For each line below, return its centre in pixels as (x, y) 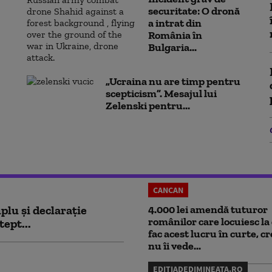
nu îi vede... (175, 246)
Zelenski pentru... (148, 106)
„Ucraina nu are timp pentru (173, 81)
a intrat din (175, 23)
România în (175, 35)
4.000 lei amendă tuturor (208, 209)
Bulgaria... (172, 47)
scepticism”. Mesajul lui (161, 93)
